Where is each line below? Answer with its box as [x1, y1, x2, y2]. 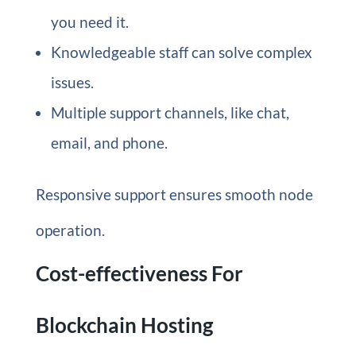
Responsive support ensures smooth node [35, 184, 313, 203]
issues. [50, 72, 94, 91]
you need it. [50, 12, 129, 31]
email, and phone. [50, 133, 168, 152]
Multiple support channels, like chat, [50, 103, 289, 122]
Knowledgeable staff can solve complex [50, 42, 312, 61]
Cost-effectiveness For [35, 260, 243, 286]
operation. [35, 220, 105, 239]
